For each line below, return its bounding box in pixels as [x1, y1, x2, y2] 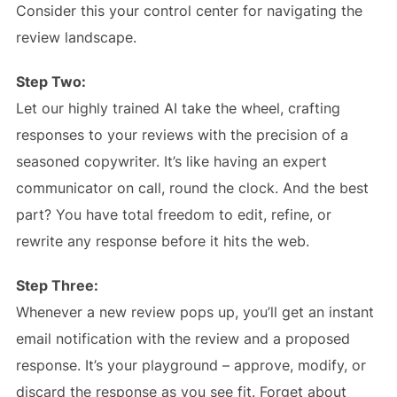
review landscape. [15, 28, 136, 46]
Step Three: [15, 276, 98, 294]
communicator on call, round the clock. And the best [15, 179, 369, 197]
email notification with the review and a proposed [15, 330, 350, 347]
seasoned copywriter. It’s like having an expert [15, 152, 327, 170]
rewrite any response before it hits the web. [15, 232, 309, 250]
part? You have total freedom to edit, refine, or [15, 206, 331, 223]
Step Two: [15, 73, 86, 90]
